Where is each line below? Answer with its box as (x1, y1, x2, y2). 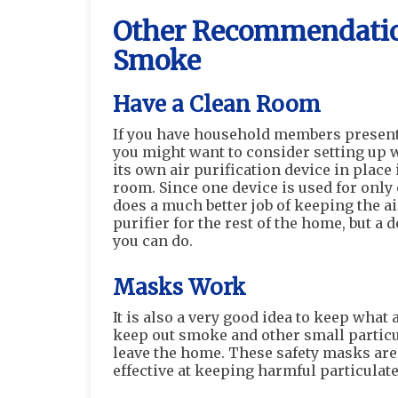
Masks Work (113, 274, 246, 301)
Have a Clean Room (113, 91, 321, 118)
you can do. (113, 232, 193, 250)
